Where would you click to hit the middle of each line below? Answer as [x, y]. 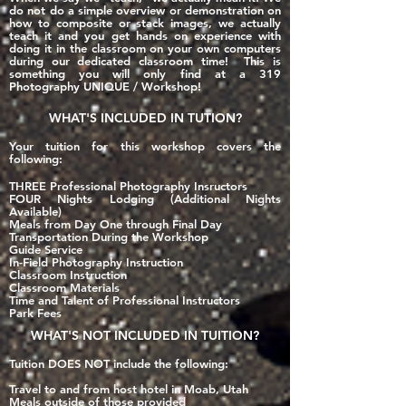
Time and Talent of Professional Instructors [125, 300]
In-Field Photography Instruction [96, 262]
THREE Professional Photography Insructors [128, 186]
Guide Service [46, 249]
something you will [77, 73]
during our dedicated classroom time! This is [145, 61]
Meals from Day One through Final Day [116, 224]
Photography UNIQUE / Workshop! [105, 86]
